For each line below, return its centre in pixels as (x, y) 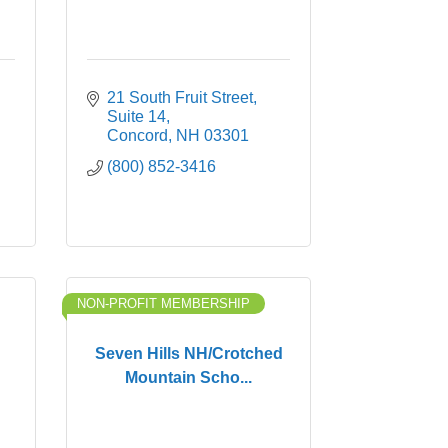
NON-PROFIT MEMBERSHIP (163, 303)
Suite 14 (136, 116)
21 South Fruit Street (180, 97)
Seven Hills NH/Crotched (188, 353)
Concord (137, 135)
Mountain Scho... (188, 377)
